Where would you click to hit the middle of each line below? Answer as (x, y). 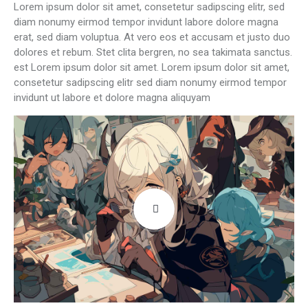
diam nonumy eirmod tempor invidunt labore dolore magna (146, 22)
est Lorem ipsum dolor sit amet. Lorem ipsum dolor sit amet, (152, 68)
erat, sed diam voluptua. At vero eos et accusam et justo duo (152, 37)
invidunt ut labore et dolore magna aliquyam (112, 98)
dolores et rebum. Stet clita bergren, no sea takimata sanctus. (153, 53)
